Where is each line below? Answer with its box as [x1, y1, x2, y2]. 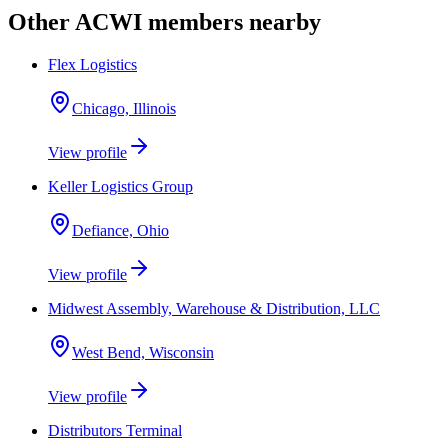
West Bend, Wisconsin [72, 344, 214, 361]
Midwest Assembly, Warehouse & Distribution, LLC [48, 300, 380, 317]
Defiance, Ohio [72, 222, 169, 239]
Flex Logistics [48, 56, 137, 73]
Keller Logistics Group [48, 178, 193, 195]
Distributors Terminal [48, 422, 182, 439]
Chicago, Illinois [72, 100, 176, 117]
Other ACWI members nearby [8, 9, 321, 36]
